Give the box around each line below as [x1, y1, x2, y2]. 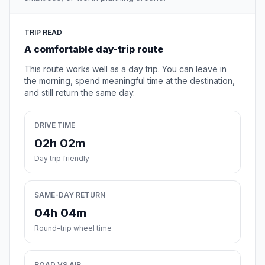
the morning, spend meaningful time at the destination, [24, 76, 235, 86]
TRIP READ [24, 28, 62, 37]
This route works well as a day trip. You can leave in [24, 64, 227, 75]
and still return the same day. [24, 88, 135, 98]
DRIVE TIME [34, 121, 75, 130]
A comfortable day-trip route [24, 43, 163, 56]
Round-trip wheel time [34, 224, 112, 233]
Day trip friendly [34, 154, 89, 163]
